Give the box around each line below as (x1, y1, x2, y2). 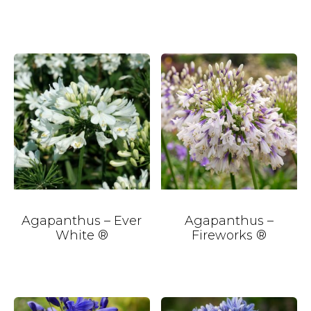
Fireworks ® (192, 227, 267, 243)
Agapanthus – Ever (22, 212, 142, 228)
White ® (55, 227, 108, 243)
